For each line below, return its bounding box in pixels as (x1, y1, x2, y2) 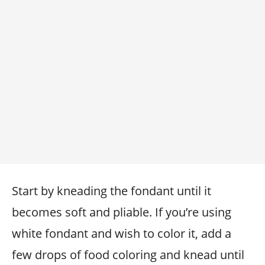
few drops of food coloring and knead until (12, 247, 244, 263)
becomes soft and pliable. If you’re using (12, 204, 231, 220)
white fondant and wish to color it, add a (12, 225, 231, 241)
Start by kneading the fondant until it (12, 183, 211, 199)
